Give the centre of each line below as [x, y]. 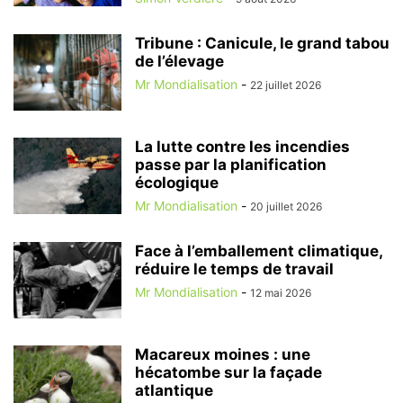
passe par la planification [231, 164]
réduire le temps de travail [234, 269]
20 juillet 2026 [286, 206]
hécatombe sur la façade [228, 372]
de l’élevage [179, 61]
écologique [177, 182]
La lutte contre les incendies [242, 146]
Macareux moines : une [223, 354]
